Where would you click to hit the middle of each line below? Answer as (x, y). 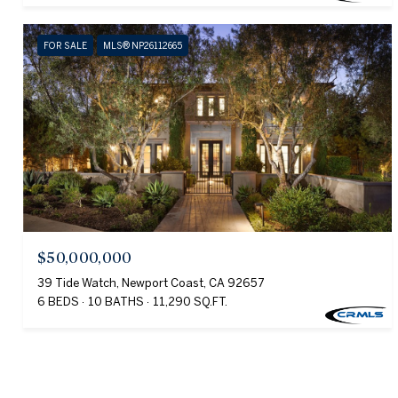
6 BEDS (58, 301)
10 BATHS (116, 301)
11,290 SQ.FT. (190, 301)
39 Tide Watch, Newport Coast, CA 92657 (151, 283)
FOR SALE (65, 46)
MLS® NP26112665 (143, 46)
